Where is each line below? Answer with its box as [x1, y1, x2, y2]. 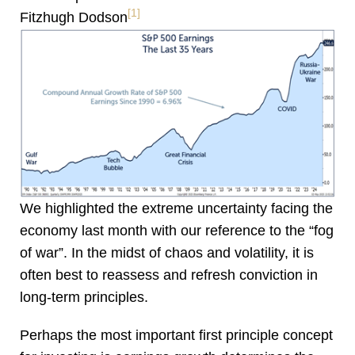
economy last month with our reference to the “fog [20, 223, 334, 239]
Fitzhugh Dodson [20, 10, 128, 26]
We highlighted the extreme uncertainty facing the [20, 200, 333, 217]
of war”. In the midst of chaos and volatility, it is [20, 245, 314, 261]
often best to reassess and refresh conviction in [20, 267, 318, 284]
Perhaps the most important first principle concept [20, 327, 333, 344]
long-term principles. [20, 289, 148, 306]
